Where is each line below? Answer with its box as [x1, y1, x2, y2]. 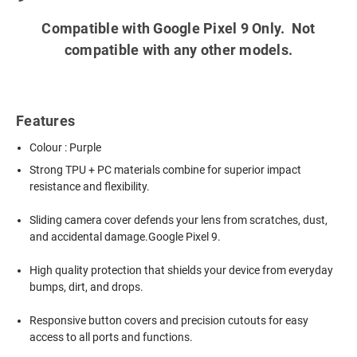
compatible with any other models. [64, 41, 293, 59]
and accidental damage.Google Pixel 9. [29, 230, 222, 244]
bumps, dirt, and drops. [29, 280, 144, 294]
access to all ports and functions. [29, 331, 194, 344]
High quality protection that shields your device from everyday [29, 264, 334, 277]
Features [16, 112, 75, 130]
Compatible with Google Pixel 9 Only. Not [41, 20, 316, 37]
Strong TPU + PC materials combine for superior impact [29, 163, 302, 177]
